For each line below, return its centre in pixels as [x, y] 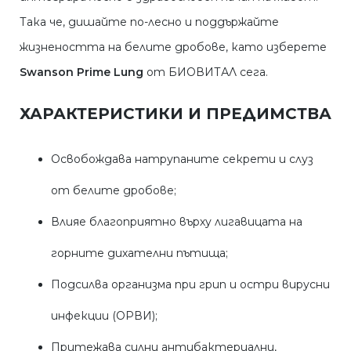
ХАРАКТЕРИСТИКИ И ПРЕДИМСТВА [175, 114]
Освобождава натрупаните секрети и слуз [182, 159]
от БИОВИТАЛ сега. [210, 72]
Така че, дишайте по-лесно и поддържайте [149, 22]
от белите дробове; [114, 191]
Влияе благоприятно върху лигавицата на [177, 222]
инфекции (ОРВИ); [104, 316]
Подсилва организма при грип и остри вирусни [190, 285]
